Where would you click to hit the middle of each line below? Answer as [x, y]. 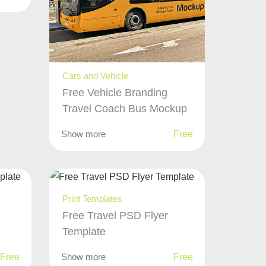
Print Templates [93, 199]
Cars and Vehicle [96, 76]
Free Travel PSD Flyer [115, 216]
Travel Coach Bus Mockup [125, 109]
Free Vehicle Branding [115, 93]
